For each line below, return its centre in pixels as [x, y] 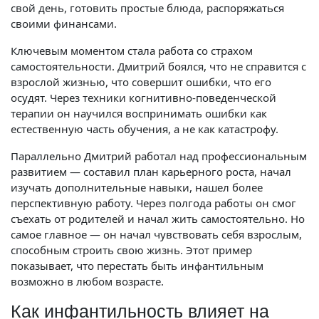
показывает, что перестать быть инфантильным [137, 266]
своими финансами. [64, 23]
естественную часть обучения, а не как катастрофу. [145, 129]
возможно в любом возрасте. [87, 281]
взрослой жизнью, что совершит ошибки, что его [141, 82]
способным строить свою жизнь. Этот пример [131, 250]
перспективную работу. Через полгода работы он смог [153, 203]
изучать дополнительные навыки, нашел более [137, 187]
